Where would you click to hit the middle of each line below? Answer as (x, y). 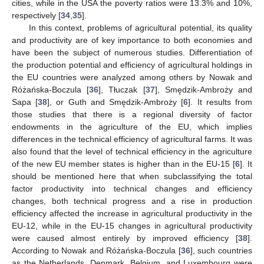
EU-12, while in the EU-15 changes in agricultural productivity (132, 225)
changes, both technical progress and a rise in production (132, 201)
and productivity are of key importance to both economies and (132, 40)
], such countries (221, 250)
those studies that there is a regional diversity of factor (132, 114)
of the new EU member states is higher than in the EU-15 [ (124, 164)
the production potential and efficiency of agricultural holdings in (132, 65)
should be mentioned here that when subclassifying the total (132, 176)
